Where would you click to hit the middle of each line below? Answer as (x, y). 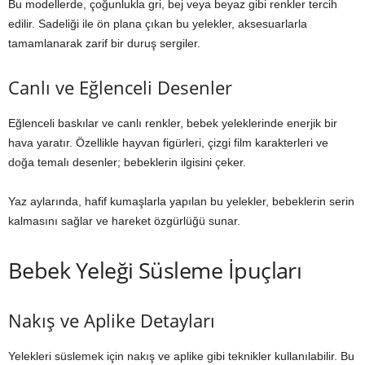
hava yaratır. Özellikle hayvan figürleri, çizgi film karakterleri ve (168, 143)
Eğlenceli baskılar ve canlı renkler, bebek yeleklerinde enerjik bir (173, 123)
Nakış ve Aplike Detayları (112, 320)
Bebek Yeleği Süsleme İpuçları (155, 270)
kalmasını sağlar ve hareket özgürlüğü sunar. (124, 221)
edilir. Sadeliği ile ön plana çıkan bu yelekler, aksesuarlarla (158, 24)
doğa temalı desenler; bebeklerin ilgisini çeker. (127, 162)
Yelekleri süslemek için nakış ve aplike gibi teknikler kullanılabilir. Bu (181, 356)
